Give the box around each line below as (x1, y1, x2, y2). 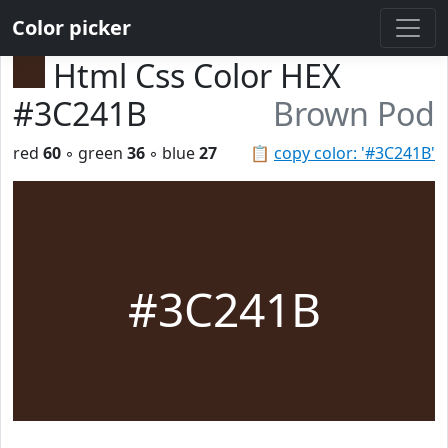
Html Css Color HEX (53, 54, 341, 97)
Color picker (12, 14, 131, 41)
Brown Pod (273, 92, 435, 135)
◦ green (61, 142, 127, 164)
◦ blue (145, 142, 199, 164)
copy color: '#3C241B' (274, 142, 435, 164)
